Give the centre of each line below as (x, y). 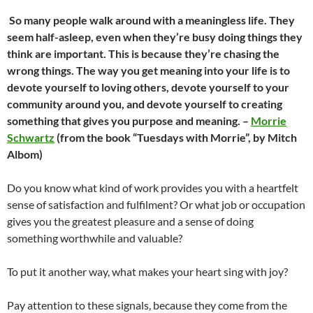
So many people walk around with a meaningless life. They (152, 20)
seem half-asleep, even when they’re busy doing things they (155, 37)
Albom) (25, 154)
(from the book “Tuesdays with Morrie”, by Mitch (176, 137)
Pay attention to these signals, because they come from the (147, 305)
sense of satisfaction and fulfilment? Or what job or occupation (156, 204)
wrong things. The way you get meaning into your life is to (148, 70)
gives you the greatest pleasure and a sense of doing (130, 221)
